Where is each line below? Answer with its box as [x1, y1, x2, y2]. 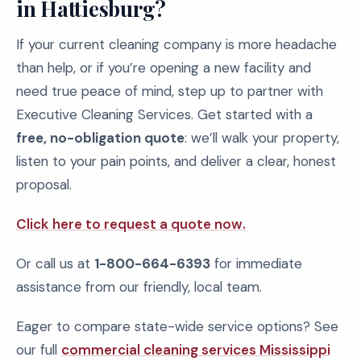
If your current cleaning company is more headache [16, 35, 337, 53]
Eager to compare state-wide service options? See [16, 317, 338, 335]
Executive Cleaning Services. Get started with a [16, 106, 313, 123]
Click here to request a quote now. [16, 215, 246, 233]
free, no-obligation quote [16, 129, 185, 147]
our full [16, 341, 61, 359]
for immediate [210, 255, 302, 272]
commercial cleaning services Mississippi [61, 341, 330, 359]
